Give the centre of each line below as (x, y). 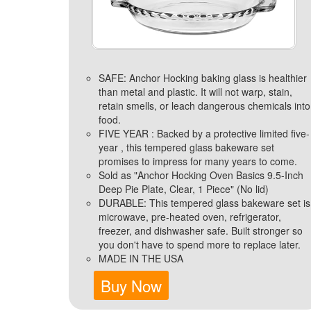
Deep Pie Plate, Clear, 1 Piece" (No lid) (183, 188)
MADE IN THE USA (141, 258)
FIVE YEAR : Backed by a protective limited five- (204, 133)
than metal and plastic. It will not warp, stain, (195, 91)
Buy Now (132, 285)
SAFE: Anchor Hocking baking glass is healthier (202, 77)
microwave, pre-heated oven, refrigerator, (190, 216)
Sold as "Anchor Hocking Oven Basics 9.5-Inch (201, 175)
